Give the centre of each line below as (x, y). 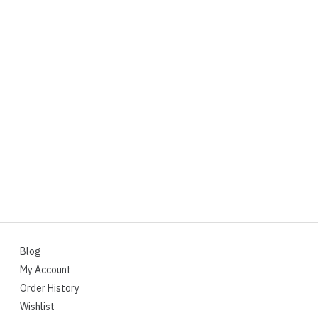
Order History (50, 289)
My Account (46, 270)
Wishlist (38, 307)
